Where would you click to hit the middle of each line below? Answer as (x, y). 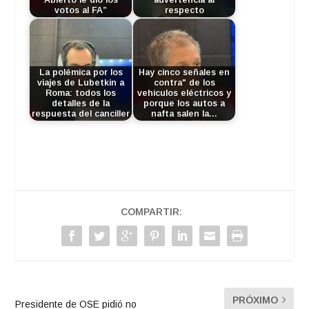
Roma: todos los (81, 93)
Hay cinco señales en (185, 72)
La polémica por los (81, 72)
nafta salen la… (185, 113)
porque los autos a (185, 103)
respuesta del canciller (81, 113)
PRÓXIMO (255, 300)
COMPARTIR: (151, 211)
